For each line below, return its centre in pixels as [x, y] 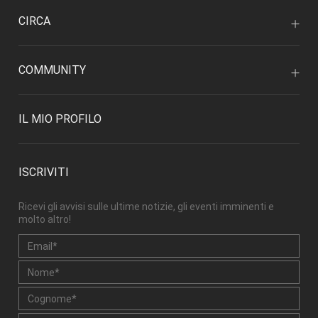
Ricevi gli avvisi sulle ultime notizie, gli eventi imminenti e [146, 207]
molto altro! [45, 220]
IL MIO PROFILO [60, 119]
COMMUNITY [52, 70]
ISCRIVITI [44, 172]
